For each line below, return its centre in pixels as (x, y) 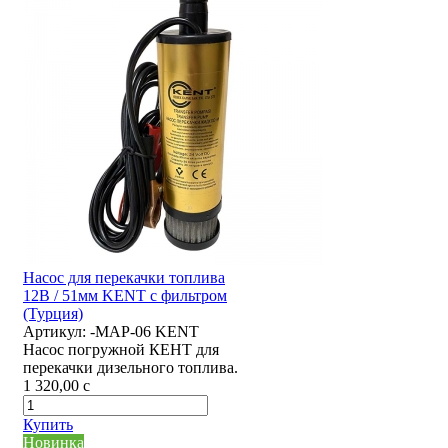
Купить (48, 425)
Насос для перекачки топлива (124, 278)
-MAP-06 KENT (144, 332)
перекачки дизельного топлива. (130, 368)
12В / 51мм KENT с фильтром (125, 296)
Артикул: (54, 332)
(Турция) (53, 314)
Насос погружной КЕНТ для (121, 350)
